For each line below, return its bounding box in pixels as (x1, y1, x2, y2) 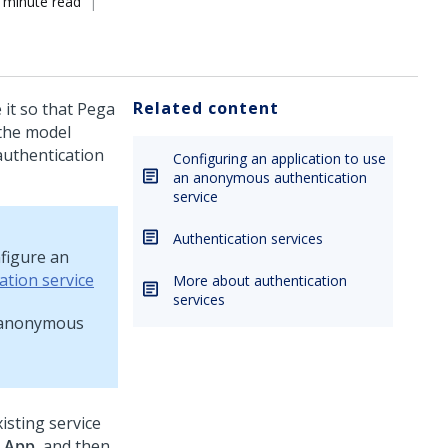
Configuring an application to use (173, 149, 386, 168)
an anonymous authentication (173, 168, 367, 187)
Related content (133, 97, 279, 119)
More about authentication (173, 271, 347, 290)
